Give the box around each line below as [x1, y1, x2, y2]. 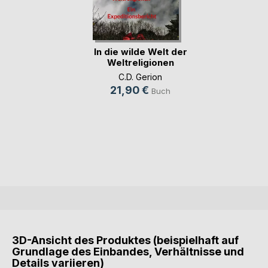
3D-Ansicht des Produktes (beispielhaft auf [12, 234, 239, 247]
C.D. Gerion [118, 71, 162, 82]
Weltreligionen [106, 56, 174, 68]
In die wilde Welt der [93, 45, 187, 57]
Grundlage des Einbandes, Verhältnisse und [12, 245, 244, 258]
